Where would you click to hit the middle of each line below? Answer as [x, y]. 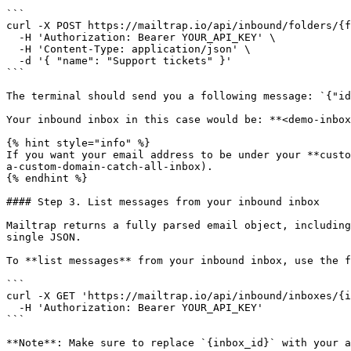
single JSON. [44, 237]
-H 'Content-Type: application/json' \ [13, 49]
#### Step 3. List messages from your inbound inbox [163, 202]
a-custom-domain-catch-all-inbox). [110, 166]
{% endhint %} [47, 178]
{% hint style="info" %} [78, 143]
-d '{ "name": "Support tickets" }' [13, 61]
